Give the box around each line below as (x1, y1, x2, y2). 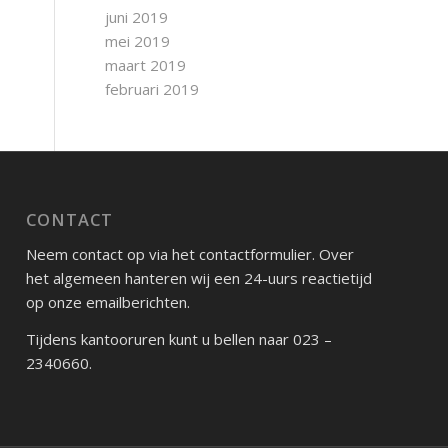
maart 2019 (105, 55, 187, 75)
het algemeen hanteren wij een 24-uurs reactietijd (26, 267, 373, 288)
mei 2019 (105, 31, 171, 51)
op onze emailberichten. (26, 291, 191, 312)
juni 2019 (105, 7, 169, 27)
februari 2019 (105, 79, 200, 99)
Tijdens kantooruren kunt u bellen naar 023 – (26, 328, 333, 349)
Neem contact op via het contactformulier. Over (26, 243, 355, 264)
